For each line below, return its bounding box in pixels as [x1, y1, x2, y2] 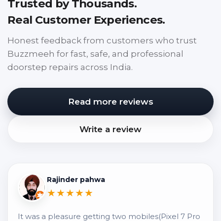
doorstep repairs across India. [7, 62, 133, 72]
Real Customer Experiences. [7, 13, 165, 27]
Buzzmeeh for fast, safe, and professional [7, 49, 184, 59]
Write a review [79, 124, 142, 134]
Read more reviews [68, 96, 153, 107]
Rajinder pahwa [47, 175, 105, 184]
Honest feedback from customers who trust [7, 36, 197, 45]
